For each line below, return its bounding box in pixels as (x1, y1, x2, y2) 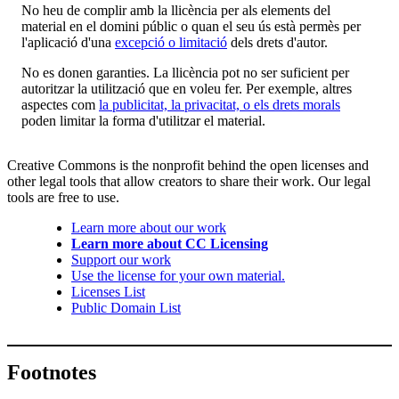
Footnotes (7, 361, 96, 385)
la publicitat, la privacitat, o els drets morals (99, 97, 340, 113)
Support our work (71, 252, 171, 268)
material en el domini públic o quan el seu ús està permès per (21, 19, 361, 35)
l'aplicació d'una (21, 35, 115, 51)
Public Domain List (71, 300, 181, 316)
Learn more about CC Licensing (71, 236, 268, 252)
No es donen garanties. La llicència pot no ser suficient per (21, 65, 349, 81)
